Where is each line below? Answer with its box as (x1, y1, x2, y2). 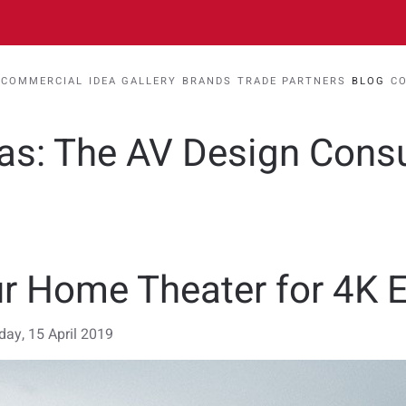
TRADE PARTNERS (237, 73, 346, 89)
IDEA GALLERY (89, 73, 177, 89)
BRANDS (182, 73, 232, 89)
